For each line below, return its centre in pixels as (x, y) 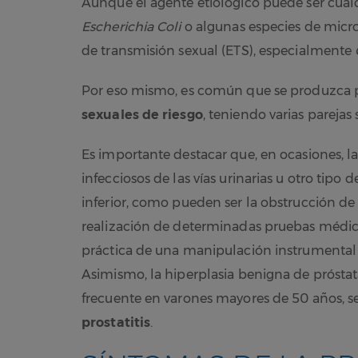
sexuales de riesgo (142, 114)
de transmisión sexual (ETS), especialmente (219, 50)
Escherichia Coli (131, 26)
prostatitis (116, 322)
